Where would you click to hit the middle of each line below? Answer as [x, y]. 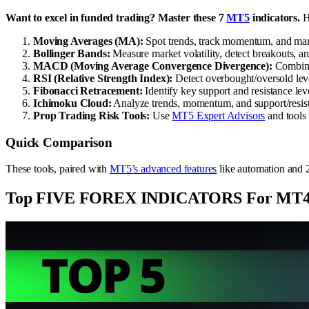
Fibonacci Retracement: [88, 90]
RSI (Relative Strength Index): [103, 78]
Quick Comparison [59, 142]
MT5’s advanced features [163, 169]
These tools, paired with [58, 169]
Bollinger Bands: [72, 53]
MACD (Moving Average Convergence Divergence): [153, 66]
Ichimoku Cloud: [72, 103]
